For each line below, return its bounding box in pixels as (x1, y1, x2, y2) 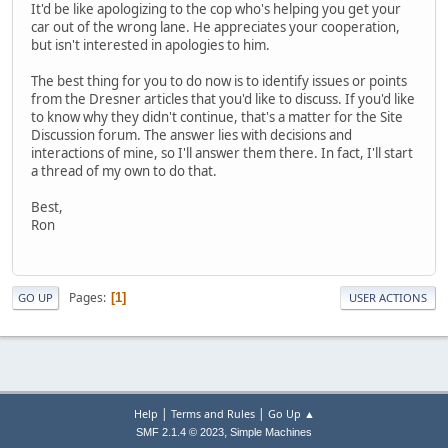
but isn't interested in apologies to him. (31, 36, 270, 55)
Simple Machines (230, 426, 312, 438)
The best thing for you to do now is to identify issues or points (31, 72, 407, 91)
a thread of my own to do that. (31, 162, 217, 181)
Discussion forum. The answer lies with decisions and (31, 126, 352, 145)
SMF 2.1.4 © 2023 (136, 426, 224, 438)
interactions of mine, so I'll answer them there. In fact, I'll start (31, 144, 413, 163)
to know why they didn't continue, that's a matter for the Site (31, 108, 403, 127)
